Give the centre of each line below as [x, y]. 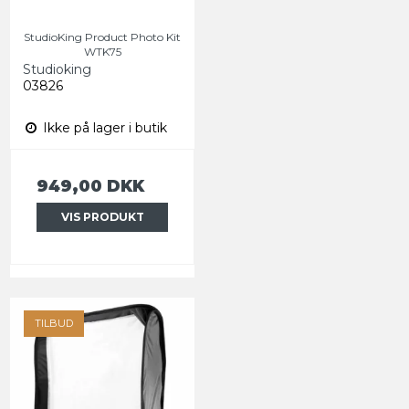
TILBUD [54, 323]
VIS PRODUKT [102, 216]
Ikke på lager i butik [103, 127]
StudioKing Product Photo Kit [102, 37]
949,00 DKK [90, 185]
